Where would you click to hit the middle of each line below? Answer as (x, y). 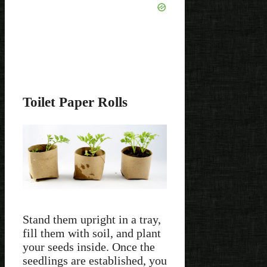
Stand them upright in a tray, (92, 219)
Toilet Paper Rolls (75, 102)
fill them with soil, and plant (92, 233)
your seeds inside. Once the (89, 246)
